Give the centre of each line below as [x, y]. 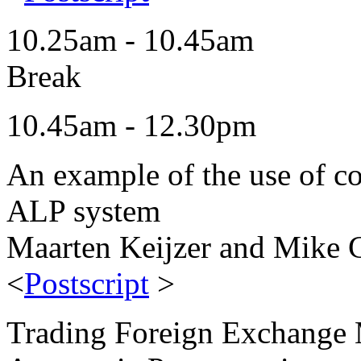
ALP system [83, 211]
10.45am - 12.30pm [131, 125]
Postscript [87, 283]
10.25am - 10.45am [130, 40]
